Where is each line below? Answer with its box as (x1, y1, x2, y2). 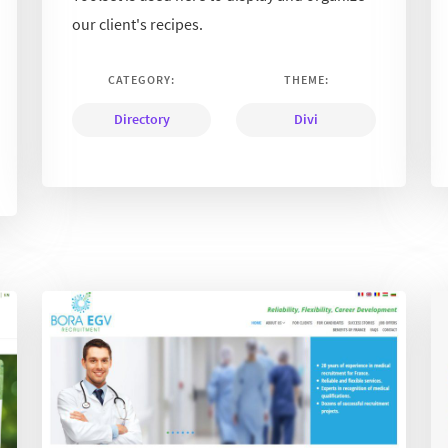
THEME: (283, 71, 329, 87)
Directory (113, 109, 170, 128)
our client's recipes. (72, 13, 204, 34)
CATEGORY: (108, 71, 176, 87)
